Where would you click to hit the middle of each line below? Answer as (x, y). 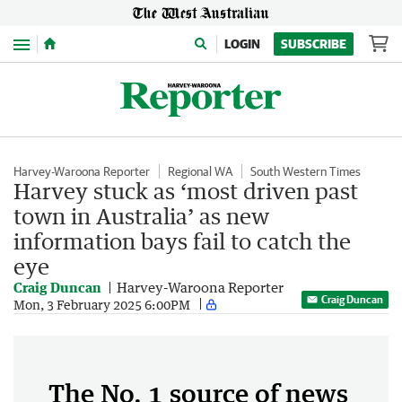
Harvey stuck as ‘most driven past (186, 191)
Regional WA (200, 171)
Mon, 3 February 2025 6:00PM (102, 304)
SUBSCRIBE (314, 44)
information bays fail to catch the (182, 241)
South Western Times (306, 171)
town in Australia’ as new (141, 216)
